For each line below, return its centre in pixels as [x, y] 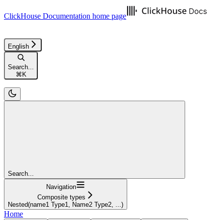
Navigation [61, 187]
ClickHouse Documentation [47, 16]
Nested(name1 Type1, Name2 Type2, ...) [66, 204]
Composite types [61, 197]
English [18, 46]
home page [108, 16]
